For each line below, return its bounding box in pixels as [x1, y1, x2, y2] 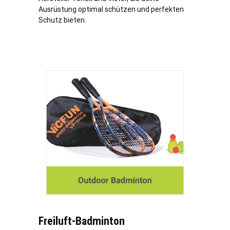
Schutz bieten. [39, 16, 86, 25]
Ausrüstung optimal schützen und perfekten [39, 5, 184, 14]
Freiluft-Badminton [39, 215, 125, 228]
